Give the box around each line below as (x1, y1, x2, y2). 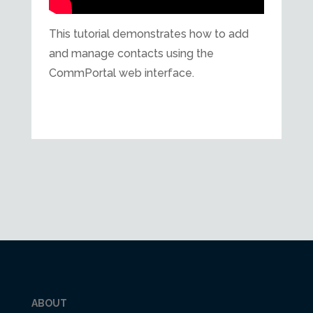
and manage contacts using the (48, 47, 214, 61)
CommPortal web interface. (48, 66, 194, 80)
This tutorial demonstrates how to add (48, 27, 249, 41)
